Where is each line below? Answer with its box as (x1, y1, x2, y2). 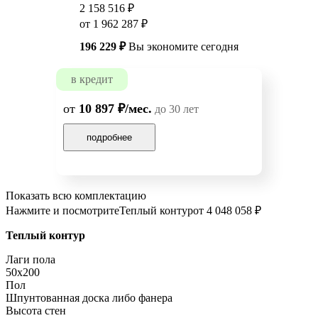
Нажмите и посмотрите (6, 204, 119, 217)
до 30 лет (152, 103, 199, 116)
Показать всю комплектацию (6, 190, 146, 202)
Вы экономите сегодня (126, 40, 238, 53)
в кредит (71, 73, 113, 86)
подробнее (87, 132, 132, 143)
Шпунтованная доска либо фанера (6, 292, 172, 305)
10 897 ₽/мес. (79, 102, 152, 116)
